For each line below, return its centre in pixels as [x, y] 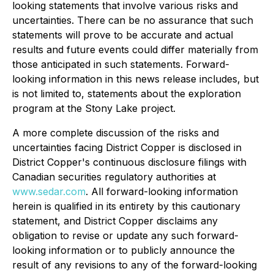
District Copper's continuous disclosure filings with [129, 162]
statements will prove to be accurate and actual [123, 35]
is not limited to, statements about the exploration [127, 94]
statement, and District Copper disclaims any [115, 221]
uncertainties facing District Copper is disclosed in [127, 147]
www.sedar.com [49, 191]
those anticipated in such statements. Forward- [121, 64]
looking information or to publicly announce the [124, 250]
